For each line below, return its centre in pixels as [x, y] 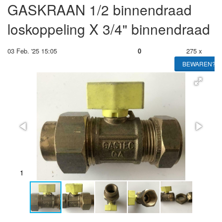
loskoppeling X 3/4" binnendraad [109, 29]
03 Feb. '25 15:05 [32, 51]
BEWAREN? [199, 64]
